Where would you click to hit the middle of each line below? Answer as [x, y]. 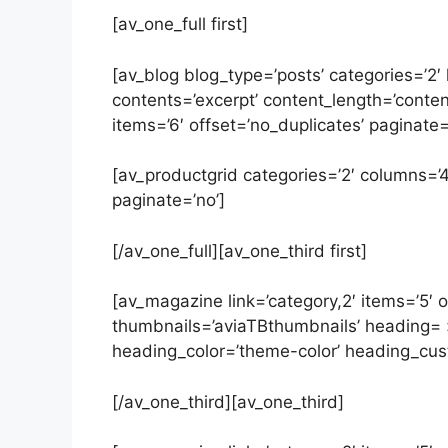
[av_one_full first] [180, 24]
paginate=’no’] [168, 200]
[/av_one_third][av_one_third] [228, 401]
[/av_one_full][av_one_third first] [239, 250]
